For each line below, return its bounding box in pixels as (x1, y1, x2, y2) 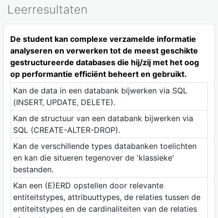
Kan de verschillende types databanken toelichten (13, 141, 197, 151)
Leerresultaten (7, 2, 88, 17)
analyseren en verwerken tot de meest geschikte (10, 45, 198, 55)
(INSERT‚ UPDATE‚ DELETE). (13, 97, 115, 107)
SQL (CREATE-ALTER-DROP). (13, 125, 120, 135)
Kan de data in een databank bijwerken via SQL (13, 85, 187, 95)
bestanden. (13, 164, 54, 174)
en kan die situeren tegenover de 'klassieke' (13, 152, 174, 163)
